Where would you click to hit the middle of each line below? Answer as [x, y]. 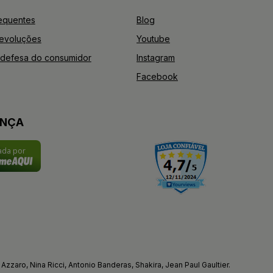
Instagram [156, 58]
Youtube [153, 39]
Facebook [157, 77]
